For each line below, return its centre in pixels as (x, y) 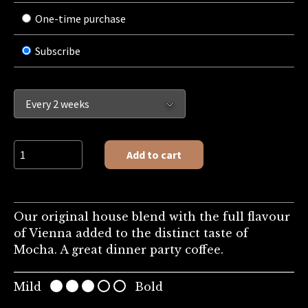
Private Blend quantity (66, 148)
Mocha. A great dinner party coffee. (119, 250)
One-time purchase (81, 18)
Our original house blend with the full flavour (152, 217)
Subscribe (58, 51)
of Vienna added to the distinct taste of (131, 233)
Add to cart (154, 155)
